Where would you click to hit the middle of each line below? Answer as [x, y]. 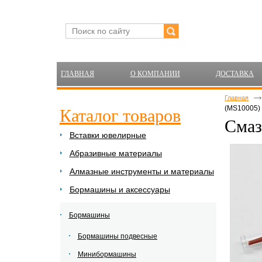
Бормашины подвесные [117, 236]
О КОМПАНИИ [155, 74]
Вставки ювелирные [108, 135]
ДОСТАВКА [235, 74]
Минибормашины [107, 254]
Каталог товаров [120, 116]
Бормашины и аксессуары [120, 189]
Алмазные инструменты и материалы [142, 171]
